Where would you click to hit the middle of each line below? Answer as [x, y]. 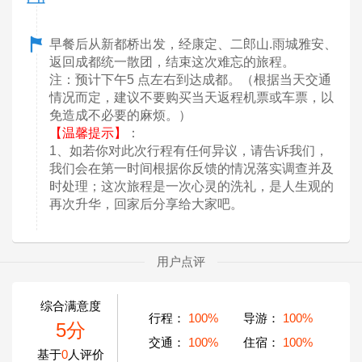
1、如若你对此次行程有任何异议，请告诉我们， [189, 150]
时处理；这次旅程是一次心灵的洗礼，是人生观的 [192, 186]
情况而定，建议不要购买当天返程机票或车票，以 [192, 97]
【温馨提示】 [88, 133]
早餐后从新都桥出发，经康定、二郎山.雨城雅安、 [193, 44]
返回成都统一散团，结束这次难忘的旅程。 [172, 61]
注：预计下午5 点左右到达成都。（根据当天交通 [190, 79]
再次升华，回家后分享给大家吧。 [146, 204]
